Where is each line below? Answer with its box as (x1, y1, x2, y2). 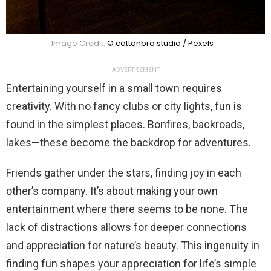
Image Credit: (51, 37, 107, 49)
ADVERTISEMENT (111, 66, 160, 73)
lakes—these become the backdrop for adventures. (6, 135, 251, 149)
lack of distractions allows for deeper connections (6, 220, 247, 233)
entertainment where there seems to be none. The (6, 202, 248, 215)
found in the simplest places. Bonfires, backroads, (6, 117, 244, 131)
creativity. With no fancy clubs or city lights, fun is (6, 99, 242, 113)
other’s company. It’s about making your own (6, 184, 218, 197)
